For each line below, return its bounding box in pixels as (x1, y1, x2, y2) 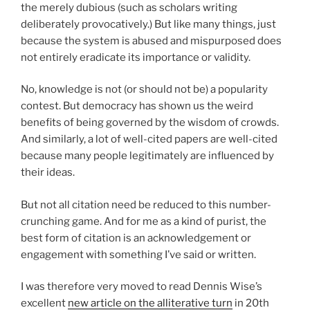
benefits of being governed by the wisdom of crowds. (21, 116, 279, 129)
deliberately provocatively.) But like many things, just (21, 17, 276, 30)
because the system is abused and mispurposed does (21, 34, 282, 47)
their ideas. (21, 166, 75, 179)
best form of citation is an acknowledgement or (21, 231, 251, 244)
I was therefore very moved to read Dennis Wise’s (21, 280, 262, 293)
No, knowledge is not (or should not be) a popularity (21, 83, 268, 96)
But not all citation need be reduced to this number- (21, 198, 271, 211)
